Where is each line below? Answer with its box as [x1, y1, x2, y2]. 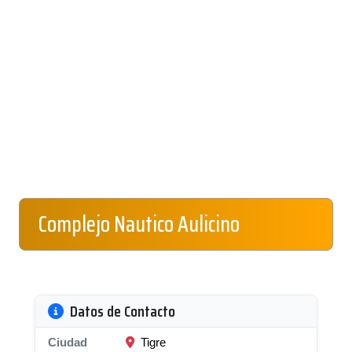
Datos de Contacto [70, 299, 175, 324]
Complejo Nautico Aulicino [38, 207, 240, 241]
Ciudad [48, 335, 87, 349]
